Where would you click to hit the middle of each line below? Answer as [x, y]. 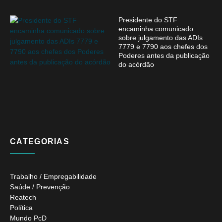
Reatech [23, 197]
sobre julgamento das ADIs [161, 38]
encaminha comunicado [156, 29]
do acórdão [136, 65]
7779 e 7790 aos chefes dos [163, 47]
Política [21, 208]
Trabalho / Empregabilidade [53, 177]
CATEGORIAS [40, 142]
